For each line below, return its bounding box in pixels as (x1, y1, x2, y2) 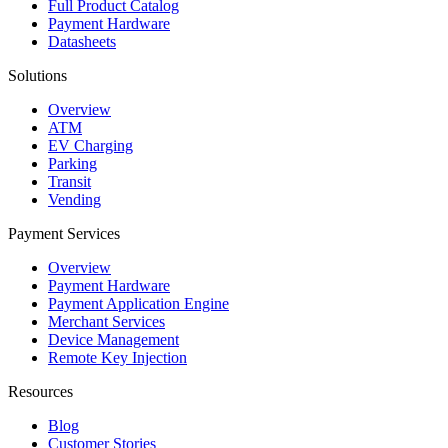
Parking (48, 154, 97, 172)
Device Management (48, 330, 179, 348)
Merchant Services (48, 312, 165, 330)
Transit (48, 172, 91, 190)
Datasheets (48, 32, 116, 50)
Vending (48, 190, 101, 208)
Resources (8, 382, 73, 400)
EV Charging (48, 136, 133, 154)
